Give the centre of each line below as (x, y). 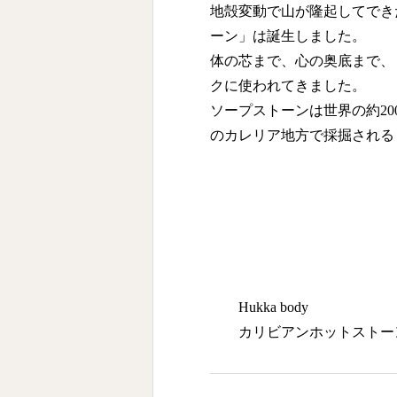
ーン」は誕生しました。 (288, 36)
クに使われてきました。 (288, 86)
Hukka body (273, 307)
